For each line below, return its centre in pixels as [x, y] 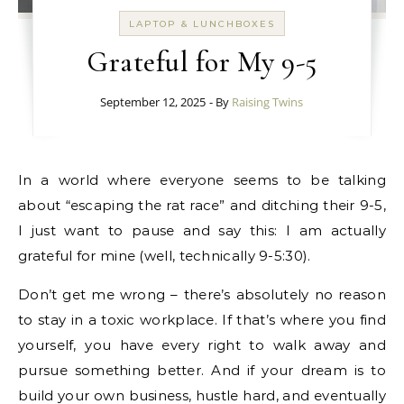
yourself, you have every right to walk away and [202, 345]
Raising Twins [268, 102]
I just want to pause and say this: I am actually [202, 230]
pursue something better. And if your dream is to [202, 370]
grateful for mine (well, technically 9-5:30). [165, 256]
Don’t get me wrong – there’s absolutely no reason [202, 294]
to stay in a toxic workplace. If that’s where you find [202, 320]
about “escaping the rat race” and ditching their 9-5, [202, 205]
